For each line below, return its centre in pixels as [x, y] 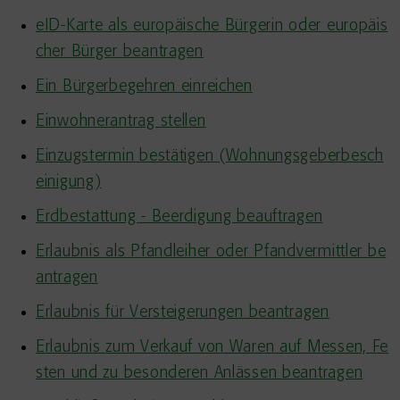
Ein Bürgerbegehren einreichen [144, 87]
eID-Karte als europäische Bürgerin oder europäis [212, 26]
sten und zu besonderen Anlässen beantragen [200, 373]
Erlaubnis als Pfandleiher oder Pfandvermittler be [211, 252]
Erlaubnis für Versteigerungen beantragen [183, 312]
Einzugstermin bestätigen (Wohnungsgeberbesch [210, 156]
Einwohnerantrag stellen [121, 121]
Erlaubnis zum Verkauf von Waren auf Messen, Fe [212, 347]
